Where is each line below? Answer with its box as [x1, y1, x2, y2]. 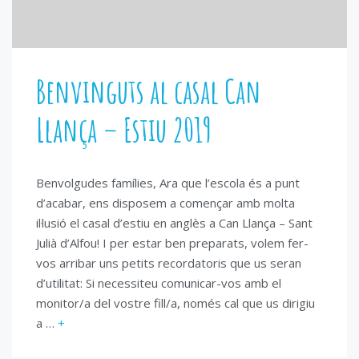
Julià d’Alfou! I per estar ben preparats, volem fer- [36, 234, 309, 251]
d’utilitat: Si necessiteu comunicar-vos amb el [36, 274, 281, 291]
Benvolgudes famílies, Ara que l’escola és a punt [36, 174, 300, 191]
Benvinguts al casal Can [36, 70, 261, 111]
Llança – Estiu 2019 [36, 108, 212, 150]
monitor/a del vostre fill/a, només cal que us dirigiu [36, 294, 315, 311]
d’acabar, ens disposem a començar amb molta [36, 194, 295, 211]
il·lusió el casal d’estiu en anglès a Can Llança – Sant [36, 214, 313, 231]
